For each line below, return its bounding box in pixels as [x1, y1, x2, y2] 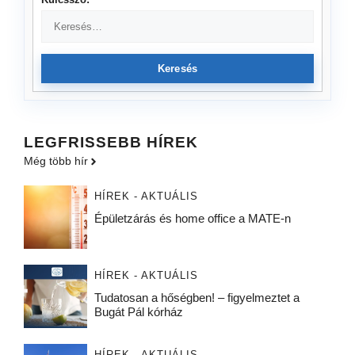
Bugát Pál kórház [94, 305, 189, 319]
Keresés [157, 63, 198, 75]
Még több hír [24, 155, 88, 168]
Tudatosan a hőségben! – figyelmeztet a [94, 291, 300, 305]
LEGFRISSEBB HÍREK [24, 134, 198, 151]
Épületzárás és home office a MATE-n [94, 212, 291, 226]
